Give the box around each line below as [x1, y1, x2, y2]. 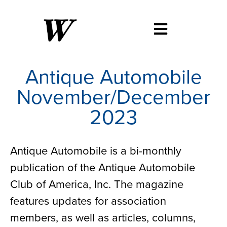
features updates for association [10, 193, 166, 208]
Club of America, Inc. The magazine [10, 176, 183, 192]
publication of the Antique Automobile [10, 159, 195, 175]
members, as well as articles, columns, [10, 209, 196, 225]
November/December [17, 82, 210, 110]
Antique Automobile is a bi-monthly [10, 142, 181, 158]
